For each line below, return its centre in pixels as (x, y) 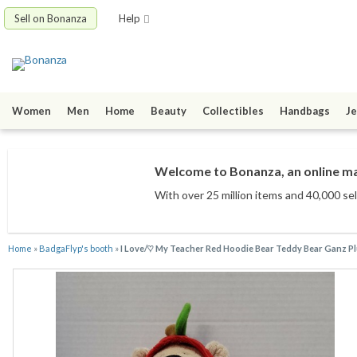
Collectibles (233, 111)
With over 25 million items (219, 195)
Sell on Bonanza (51, 18)
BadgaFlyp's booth (76, 249)
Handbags (305, 111)
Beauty (169, 111)
